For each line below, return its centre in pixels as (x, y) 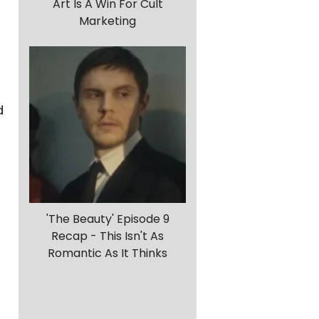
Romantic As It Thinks (108, 253)
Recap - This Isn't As (108, 236)
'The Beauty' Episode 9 (108, 219)
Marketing (108, 21)
